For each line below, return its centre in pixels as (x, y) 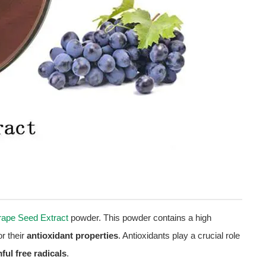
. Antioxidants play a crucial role (179, 236)
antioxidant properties (72, 236)
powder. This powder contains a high (140, 218)
